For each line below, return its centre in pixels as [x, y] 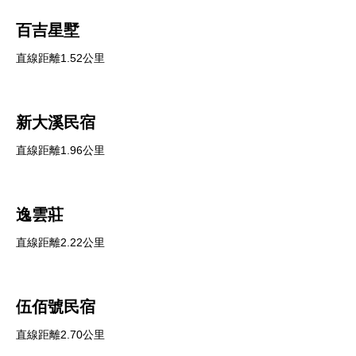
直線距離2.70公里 [60, 335]
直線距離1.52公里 [60, 58]
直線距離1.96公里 [60, 150]
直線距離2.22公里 [60, 242]
